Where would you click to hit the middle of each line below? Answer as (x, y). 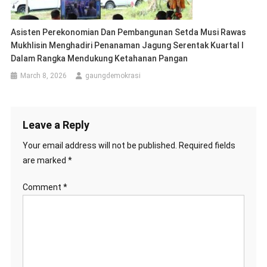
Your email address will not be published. (100, 145)
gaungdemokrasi (113, 75)
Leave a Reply (56, 125)
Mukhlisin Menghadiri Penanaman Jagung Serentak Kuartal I (128, 45)
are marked (45, 160)
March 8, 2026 (44, 75)
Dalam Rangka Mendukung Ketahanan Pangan (100, 58)
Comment (43, 187)
